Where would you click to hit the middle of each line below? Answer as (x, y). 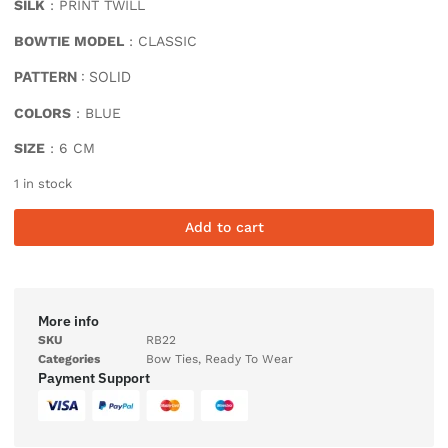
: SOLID (104, 77)
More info (68, 320)
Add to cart (224, 226)
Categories (69, 358)
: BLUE (96, 112)
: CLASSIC (160, 40)
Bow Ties (172, 358)
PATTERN (45, 77)
